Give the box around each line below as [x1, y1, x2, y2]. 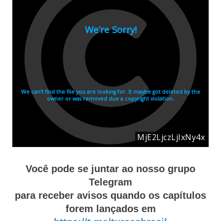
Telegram [89, 177, 132, 187]
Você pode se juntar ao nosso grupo [26, 163, 195, 174]
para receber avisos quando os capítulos [15, 190, 206, 201]
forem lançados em [65, 203, 156, 214]
